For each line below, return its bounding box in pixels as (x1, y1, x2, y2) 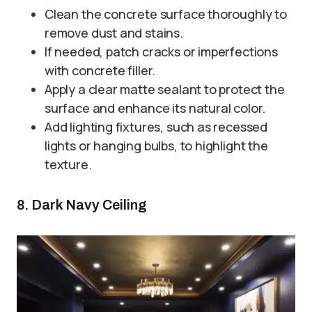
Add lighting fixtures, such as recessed (45, 118, 267, 135)
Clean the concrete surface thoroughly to (45, 5, 287, 22)
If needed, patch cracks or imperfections (45, 42, 278, 60)
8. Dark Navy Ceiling (17, 196, 147, 212)
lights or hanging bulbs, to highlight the (45, 136, 268, 154)
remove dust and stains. (45, 24, 183, 41)
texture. (45, 155, 92, 173)
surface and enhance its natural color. (45, 99, 266, 116)
